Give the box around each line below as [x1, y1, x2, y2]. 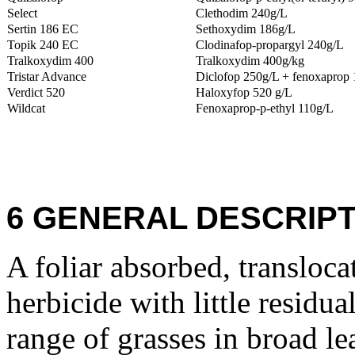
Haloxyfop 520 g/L [196, 86, 292, 99]
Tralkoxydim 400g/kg [196, 54, 304, 67]
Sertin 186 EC [7, 22, 78, 36]
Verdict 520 [7, 86, 65, 99]
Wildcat [7, 101, 45, 115]
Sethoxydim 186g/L [196, 22, 296, 36]
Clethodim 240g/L [196, 6, 288, 20]
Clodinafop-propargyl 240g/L [196, 38, 344, 52]
